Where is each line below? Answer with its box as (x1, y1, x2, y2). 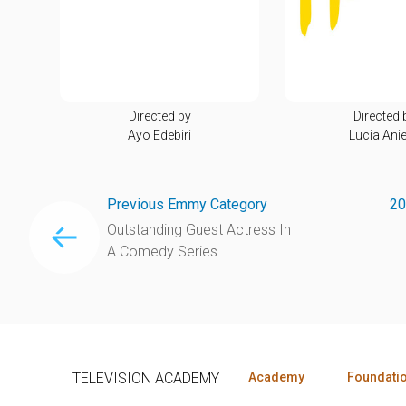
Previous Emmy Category (106, 195, 267, 213)
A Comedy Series (106, 242, 217, 260)
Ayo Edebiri (128, 127, 191, 142)
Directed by (128, 108, 191, 123)
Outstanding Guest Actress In (106, 220, 291, 238)
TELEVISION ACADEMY (72, 369, 219, 387)
